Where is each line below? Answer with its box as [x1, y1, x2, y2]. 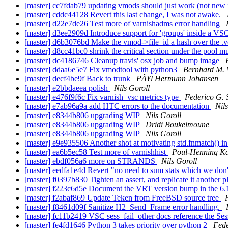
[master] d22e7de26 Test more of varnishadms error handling [24, 19, 222, 28]
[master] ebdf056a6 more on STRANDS [24, 157, 157, 166]
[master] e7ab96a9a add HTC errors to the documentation [24, 102, 211, 111]
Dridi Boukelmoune [146, 120, 209, 129]
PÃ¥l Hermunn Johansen [136, 74, 218, 83]
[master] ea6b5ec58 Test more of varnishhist [24, 148, 168, 157]
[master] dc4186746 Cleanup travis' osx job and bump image [24, 56, 221, 65]
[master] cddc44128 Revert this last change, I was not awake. [24, 10, 223, 19]
